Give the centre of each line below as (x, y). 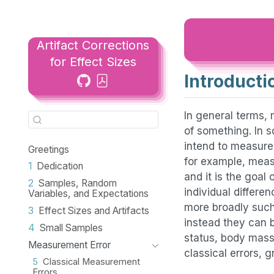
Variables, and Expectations (88, 194)
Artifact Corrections (93, 45)
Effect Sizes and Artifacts (94, 210)
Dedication (60, 166)
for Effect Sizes (93, 62)
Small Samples (71, 228)
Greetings (48, 149)
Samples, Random (77, 183)
